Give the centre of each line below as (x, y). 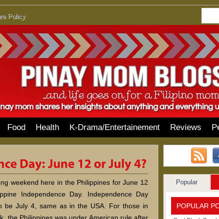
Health (47, 127)
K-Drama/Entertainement (115, 127)
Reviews (186, 127)
